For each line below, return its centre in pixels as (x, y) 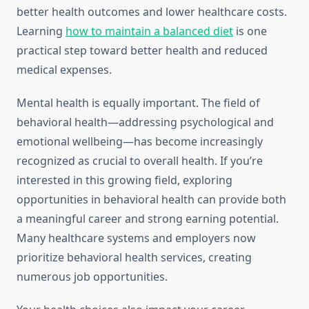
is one (250, 31)
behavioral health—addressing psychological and (145, 122)
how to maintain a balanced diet (149, 31)
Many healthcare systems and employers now (136, 238)
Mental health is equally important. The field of (138, 103)
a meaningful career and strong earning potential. (148, 219)
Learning (41, 31)
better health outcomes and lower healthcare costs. (152, 12)
